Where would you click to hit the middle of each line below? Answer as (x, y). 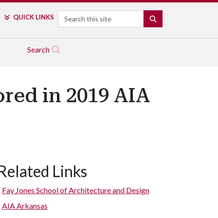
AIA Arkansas (25, 206)
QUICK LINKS (33, 17)
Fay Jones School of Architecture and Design (76, 190)
